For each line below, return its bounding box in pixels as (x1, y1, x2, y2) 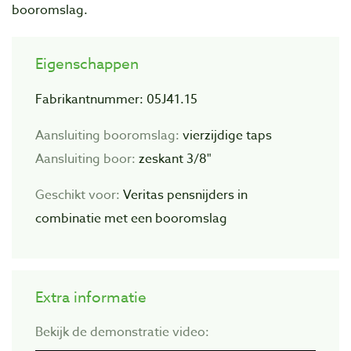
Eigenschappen (35, 53, 139, 74)
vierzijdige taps (183, 126, 272, 146)
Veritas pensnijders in (123, 186, 248, 205)
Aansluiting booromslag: (35, 126, 183, 146)
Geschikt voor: (35, 186, 123, 205)
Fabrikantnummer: (35, 90, 147, 110)
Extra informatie (35, 287, 147, 308)
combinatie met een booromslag (35, 209, 227, 229)
